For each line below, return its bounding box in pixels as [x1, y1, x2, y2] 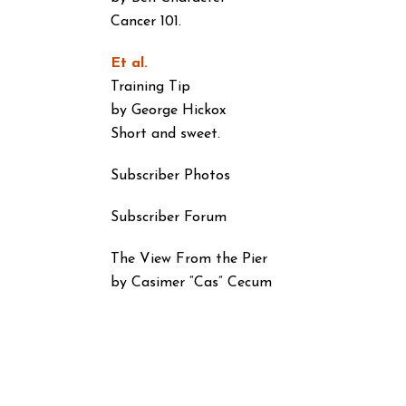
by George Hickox [111, 103, 226, 118]
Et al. [111, 56, 148, 71]
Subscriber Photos [111, 169, 230, 183]
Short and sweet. [111, 127, 220, 141]
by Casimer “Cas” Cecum [111, 275, 272, 290]
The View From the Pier [111, 252, 267, 266]
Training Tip [111, 80, 190, 94]
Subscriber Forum [111, 210, 227, 225]
